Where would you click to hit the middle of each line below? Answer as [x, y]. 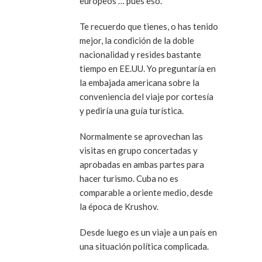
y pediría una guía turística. [132, 111]
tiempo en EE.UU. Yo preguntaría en [148, 69]
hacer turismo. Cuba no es [129, 179]
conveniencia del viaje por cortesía [146, 97]
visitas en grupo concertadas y [139, 151]
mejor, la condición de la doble [137, 41]
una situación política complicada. [144, 247]
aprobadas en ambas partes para [142, 165]
